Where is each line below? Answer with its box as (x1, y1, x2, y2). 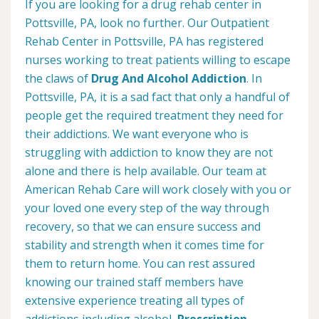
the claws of (25, 70, 91, 87)
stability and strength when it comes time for (25, 237, 264, 253)
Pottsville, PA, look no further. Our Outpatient (25, 15, 269, 31)
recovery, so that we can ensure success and (25, 219, 261, 235)
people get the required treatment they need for (25, 108, 283, 124)
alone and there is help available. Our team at (25, 163, 266, 179)
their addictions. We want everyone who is (25, 126, 249, 142)
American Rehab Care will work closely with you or (25, 182, 291, 198)
